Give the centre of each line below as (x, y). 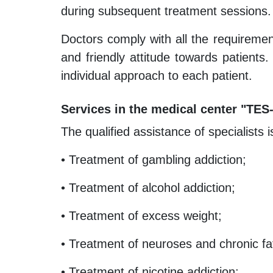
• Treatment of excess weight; (141, 216)
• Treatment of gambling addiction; (154, 160)
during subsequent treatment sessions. (166, 11)
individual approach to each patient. (157, 76)
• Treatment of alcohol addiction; (148, 188)
